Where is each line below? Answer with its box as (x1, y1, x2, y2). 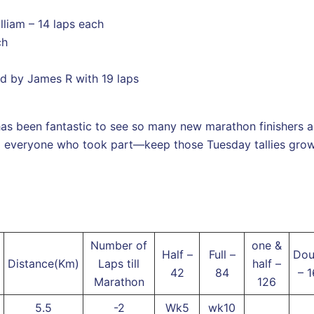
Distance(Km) (8, 256, 79, 271)
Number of (90, 238, 147, 252)
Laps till (98, 256, 139, 271)
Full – (208, 247, 235, 261)
